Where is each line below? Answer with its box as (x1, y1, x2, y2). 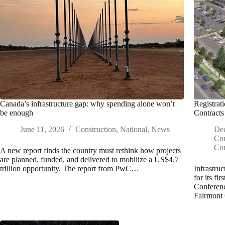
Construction (75, 125, 116, 134)
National (120, 125, 147, 134)
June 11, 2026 (20, 125, 64, 134)
